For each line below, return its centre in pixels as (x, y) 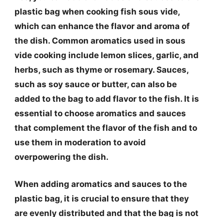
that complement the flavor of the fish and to (106, 128)
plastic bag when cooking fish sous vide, (97, 12)
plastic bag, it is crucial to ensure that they (102, 198)
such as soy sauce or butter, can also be (96, 84)
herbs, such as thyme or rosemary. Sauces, (101, 70)
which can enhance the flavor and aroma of (102, 26)
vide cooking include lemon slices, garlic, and (107, 55)
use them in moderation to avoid (80, 142)
